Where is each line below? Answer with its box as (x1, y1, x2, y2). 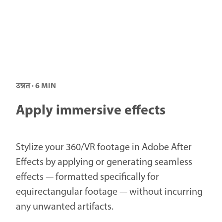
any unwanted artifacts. (16, 199, 113, 215)
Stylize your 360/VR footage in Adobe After (16, 140, 192, 156)
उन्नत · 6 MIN (16, 80, 56, 93)
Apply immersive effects (16, 99, 166, 122)
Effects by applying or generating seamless (16, 155, 192, 170)
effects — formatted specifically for (16, 169, 159, 185)
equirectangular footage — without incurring (16, 184, 203, 200)
